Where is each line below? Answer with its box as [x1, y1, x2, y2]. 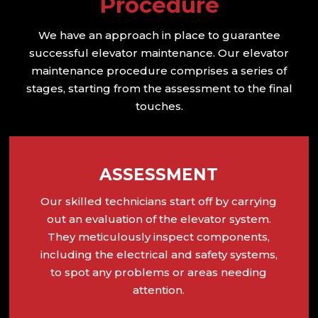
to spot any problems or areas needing [50, 265, 268, 279]
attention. [133, 283, 185, 297]
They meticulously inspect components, [48, 229, 270, 243]
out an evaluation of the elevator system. [46, 212, 271, 226]
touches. [135, 99, 183, 113]
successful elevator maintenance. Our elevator [29, 45, 289, 60]
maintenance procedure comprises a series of [31, 63, 287, 77]
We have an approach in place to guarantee [38, 28, 280, 42]
